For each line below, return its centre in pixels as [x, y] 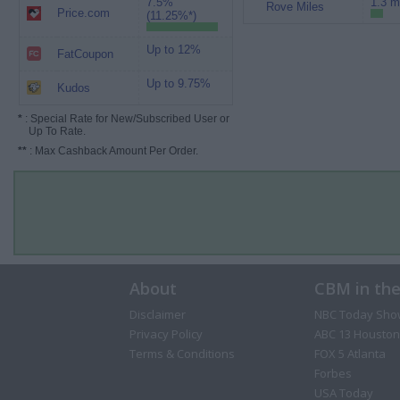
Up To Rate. [52, 131]
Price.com [83, 13]
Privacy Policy [166, 334]
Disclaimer [157, 314]
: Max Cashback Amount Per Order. [112, 151]
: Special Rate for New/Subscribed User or [126, 119]
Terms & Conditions [182, 354]
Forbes [333, 373]
